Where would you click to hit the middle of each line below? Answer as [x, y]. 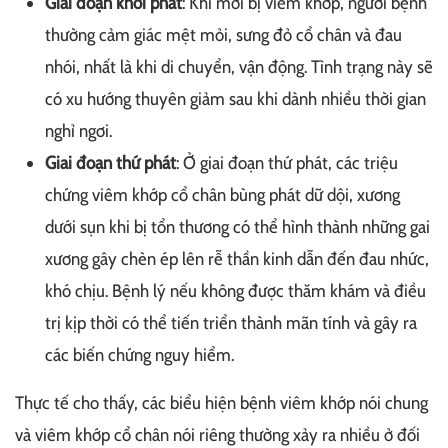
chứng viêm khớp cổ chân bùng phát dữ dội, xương [222, 194]
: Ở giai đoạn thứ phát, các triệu [287, 162]
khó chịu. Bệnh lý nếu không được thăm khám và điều [235, 290]
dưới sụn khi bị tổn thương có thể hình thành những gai [237, 226]
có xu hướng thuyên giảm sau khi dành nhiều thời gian [235, 98]
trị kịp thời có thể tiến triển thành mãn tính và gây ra [231, 322]
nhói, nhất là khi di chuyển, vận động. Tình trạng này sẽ [239, 66]
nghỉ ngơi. [78, 130]
